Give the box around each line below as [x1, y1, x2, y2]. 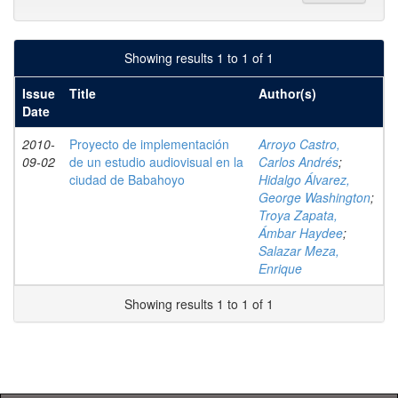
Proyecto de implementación [69, 135, 229, 153]
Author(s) [259, 84, 316, 102]
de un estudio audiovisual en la [69, 153, 243, 171]
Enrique [259, 259, 302, 277]
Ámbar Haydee [259, 224, 343, 242]
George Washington [259, 188, 370, 206]
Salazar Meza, [259, 242, 339, 259]
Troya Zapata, [259, 206, 338, 224]
